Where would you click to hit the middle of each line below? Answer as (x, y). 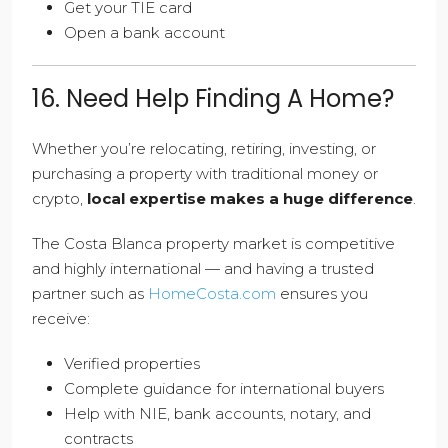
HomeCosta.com (212, 294)
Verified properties (132, 364)
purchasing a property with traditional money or (205, 174)
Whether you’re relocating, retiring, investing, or (204, 149)
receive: (61, 319)
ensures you (322, 294)
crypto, (59, 199)
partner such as (90, 294)
